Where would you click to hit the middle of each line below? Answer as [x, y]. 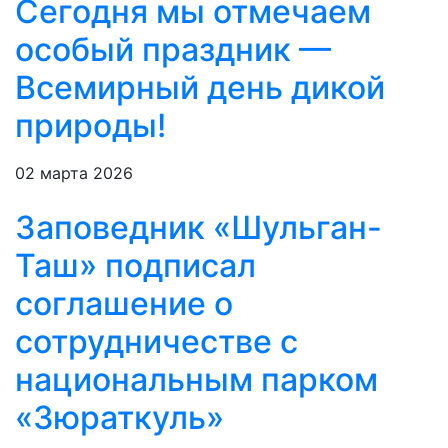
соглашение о [124, 304]
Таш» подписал [135, 266]
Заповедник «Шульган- [198, 228]
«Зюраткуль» [119, 418]
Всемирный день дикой [200, 88]
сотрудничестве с [156, 342]
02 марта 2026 [74, 173]
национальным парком [196, 380]
